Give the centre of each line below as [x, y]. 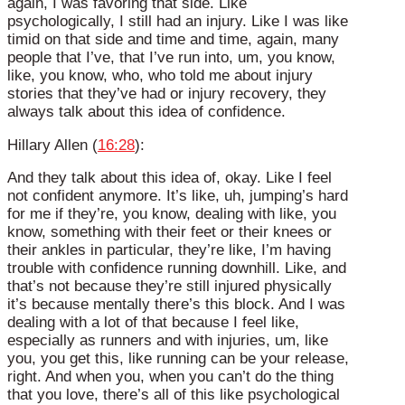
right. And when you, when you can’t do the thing [170, 377]
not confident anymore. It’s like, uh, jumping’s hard [178, 196]
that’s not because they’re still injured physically [170, 287]
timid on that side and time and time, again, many [173, 39]
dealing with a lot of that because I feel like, [153, 323]
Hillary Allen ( [52, 145]
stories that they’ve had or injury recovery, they [167, 93]
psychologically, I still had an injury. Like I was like [178, 21]
